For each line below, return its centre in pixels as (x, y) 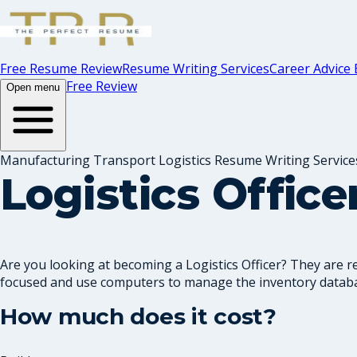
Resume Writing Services (196, 69)
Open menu (33, 87)
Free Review (102, 86)
